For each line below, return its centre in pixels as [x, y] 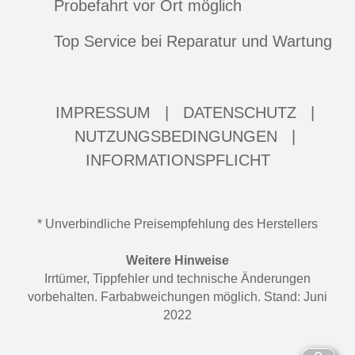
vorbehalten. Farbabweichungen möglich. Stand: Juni [177, 297]
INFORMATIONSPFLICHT [177, 160]
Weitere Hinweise [177, 260]
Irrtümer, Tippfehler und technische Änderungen [177, 279]
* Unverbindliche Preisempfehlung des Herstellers [177, 224]
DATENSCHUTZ [239, 113]
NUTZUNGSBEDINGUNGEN [176, 136]
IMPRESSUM [103, 113]
